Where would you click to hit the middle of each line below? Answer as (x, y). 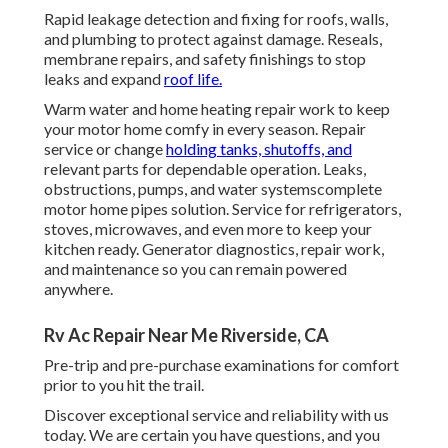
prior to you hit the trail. (124, 385)
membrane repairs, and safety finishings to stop (205, 59)
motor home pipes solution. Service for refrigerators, (222, 209)
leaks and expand (104, 79)
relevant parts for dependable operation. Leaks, (205, 169)
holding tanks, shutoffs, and (259, 149)
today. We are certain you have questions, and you (212, 435)
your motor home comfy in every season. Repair (205, 129)
